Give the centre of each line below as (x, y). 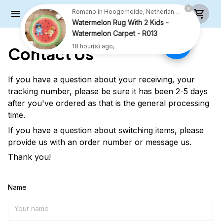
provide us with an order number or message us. (100, 142)
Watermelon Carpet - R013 (115, 33)
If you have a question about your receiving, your (101, 80)
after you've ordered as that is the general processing (109, 103)
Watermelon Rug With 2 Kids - (120, 22)
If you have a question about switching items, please (106, 130)
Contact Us (51, 54)
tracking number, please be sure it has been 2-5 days (108, 92)
